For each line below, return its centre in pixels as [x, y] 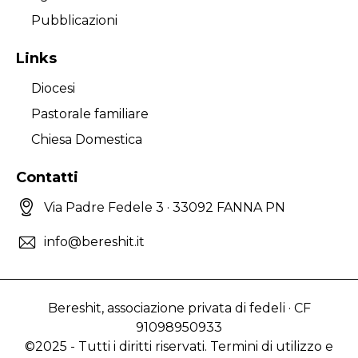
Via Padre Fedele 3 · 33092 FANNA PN [165, 208]
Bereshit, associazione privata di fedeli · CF [179, 308]
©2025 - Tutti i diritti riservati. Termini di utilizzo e [179, 347]
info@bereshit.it [95, 242]
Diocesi [54, 88]
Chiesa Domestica [87, 139]
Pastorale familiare [90, 113]
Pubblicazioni [75, 21]
